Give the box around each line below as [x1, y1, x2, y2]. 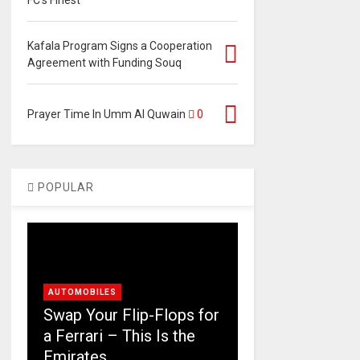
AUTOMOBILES [47, 288, 117, 297]
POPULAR [34, 181, 94, 194]
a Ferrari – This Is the [43, 326, 195, 346]
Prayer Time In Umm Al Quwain [27, 108, 186, 121]
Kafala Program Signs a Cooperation [27, 39, 212, 53]
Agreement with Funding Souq [27, 56, 182, 70]
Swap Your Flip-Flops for [43, 305, 219, 325]
